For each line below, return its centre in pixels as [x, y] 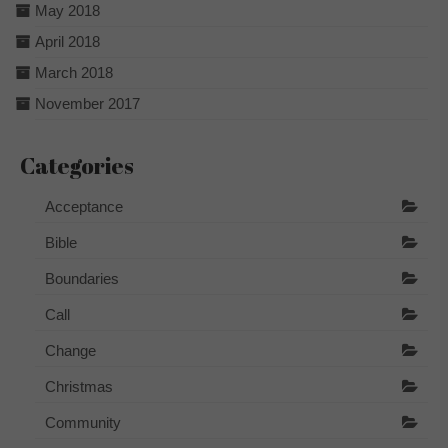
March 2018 [74, 72]
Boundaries [82, 278]
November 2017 [87, 103]
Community [83, 422]
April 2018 [67, 41]
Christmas [79, 386]
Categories [77, 165]
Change [70, 350]
